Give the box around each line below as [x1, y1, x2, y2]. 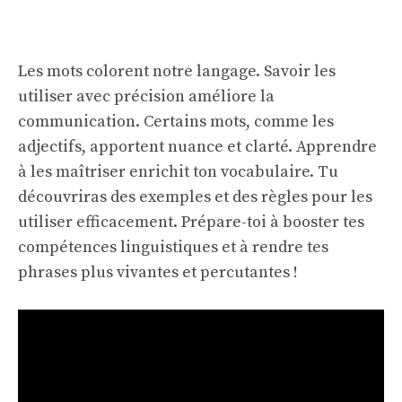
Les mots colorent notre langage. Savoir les [18, 61, 336, 82]
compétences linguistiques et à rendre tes [18, 237, 328, 258]
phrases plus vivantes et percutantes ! [18, 262, 298, 283]
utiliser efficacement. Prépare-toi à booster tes [18, 212, 364, 232]
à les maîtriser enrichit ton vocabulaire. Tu [18, 162, 338, 182]
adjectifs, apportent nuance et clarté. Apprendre [18, 136, 377, 157]
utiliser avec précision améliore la [18, 86, 275, 107]
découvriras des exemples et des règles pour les [18, 187, 372, 207]
